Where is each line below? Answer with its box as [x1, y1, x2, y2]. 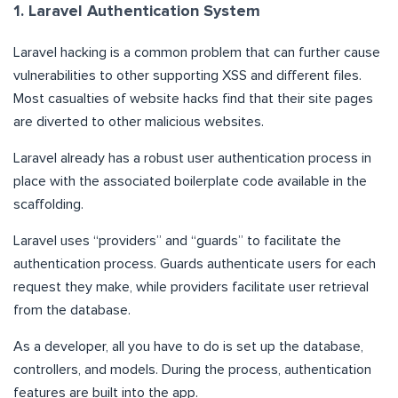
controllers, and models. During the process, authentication [13, 362, 371, 377]
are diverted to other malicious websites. [13, 114, 264, 129]
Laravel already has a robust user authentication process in [13, 150, 371, 165]
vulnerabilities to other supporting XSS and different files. [13, 68, 362, 83]
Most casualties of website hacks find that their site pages [13, 91, 373, 106]
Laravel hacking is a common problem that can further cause [13, 44, 380, 60]
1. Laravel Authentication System [13, 3, 260, 20]
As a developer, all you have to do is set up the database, [13, 338, 363, 354]
